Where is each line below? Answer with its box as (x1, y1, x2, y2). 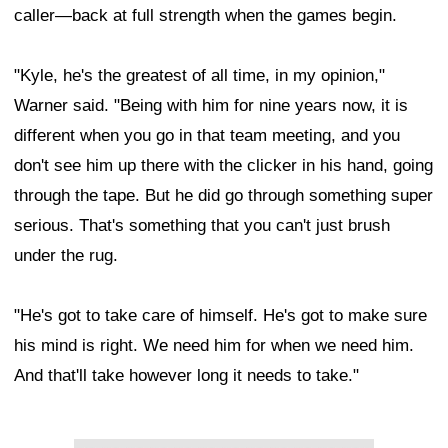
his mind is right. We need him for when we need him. (14, 336, 414, 355)
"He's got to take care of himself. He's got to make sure (14, 306, 427, 325)
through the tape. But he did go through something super (14, 186, 433, 205)
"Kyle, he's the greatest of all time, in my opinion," (14, 66, 385, 85)
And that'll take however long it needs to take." (14, 366, 359, 385)
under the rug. (14, 246, 118, 265)
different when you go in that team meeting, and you (14, 126, 400, 145)
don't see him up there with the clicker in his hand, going (14, 156, 433, 175)
